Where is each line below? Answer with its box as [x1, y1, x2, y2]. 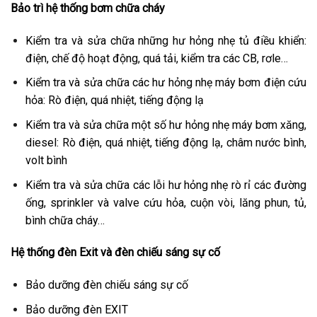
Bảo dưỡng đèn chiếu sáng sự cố [25, 278, 188, 292]
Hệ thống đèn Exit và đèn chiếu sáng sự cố [11, 246, 220, 260]
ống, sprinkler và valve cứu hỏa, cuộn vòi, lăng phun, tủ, [25, 195, 306, 209]
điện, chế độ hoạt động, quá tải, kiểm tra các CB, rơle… [25, 51, 288, 65]
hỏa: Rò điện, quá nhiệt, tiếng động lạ [25, 93, 204, 108]
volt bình [25, 153, 67, 167]
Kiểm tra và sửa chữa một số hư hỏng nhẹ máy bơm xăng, [25, 117, 306, 132]
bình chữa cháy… [25, 213, 105, 227]
